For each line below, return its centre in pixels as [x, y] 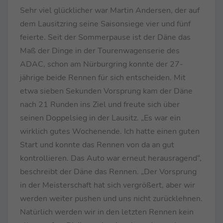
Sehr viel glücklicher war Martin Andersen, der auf [110, 10]
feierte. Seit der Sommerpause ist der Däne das [105, 37]
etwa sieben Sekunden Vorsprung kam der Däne [106, 91]
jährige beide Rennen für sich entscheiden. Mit [103, 77]
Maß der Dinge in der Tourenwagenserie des [100, 51]
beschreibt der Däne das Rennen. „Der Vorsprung [108, 171]
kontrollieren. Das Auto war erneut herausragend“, [111, 158]
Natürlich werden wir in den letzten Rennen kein [107, 212]
